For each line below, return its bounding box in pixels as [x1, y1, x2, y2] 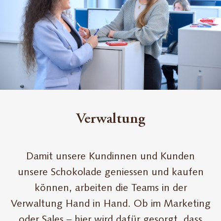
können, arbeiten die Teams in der [34, 184, 187, 194]
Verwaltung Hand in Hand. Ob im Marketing [10, 199, 211, 210]
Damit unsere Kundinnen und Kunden [26, 152, 195, 162]
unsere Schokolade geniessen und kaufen [17, 168, 204, 178]
